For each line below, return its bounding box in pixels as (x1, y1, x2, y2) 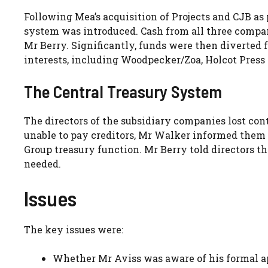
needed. (24, 157, 61, 170)
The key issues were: (24, 223, 123, 236)
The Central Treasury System (24, 80, 222, 102)
